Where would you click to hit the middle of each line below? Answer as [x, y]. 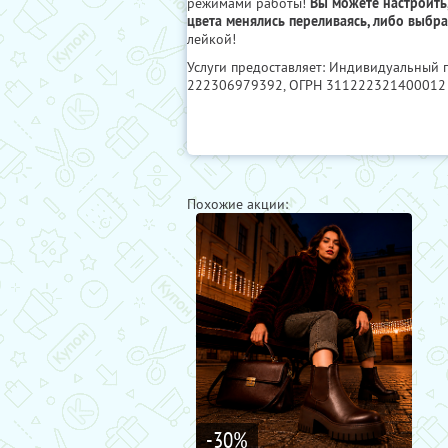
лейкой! [211, 39]
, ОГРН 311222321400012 [364, 85]
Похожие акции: [237, 204]
